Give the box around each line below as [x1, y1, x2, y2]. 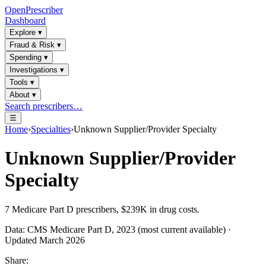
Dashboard [5, 15, 46, 26]
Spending [9, 53, 42, 62]
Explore [9, 28, 36, 37]
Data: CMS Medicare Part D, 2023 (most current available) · [5, 224, 231, 235]
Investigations [9, 65, 58, 74]
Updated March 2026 [5, 235, 85, 245]
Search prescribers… [5, 101, 83, 111]
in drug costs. [147, 204, 199, 214]
